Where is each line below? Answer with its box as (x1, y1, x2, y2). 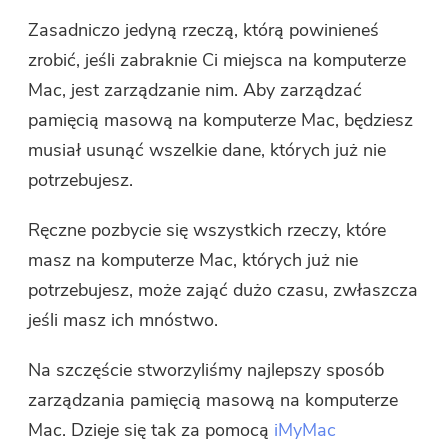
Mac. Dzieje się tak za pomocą (28, 418, 275, 442)
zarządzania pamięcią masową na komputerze (28, 388, 399, 412)
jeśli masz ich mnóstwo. (28, 308, 219, 332)
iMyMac (274, 418, 337, 442)
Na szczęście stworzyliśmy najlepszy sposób (28, 358, 385, 382)
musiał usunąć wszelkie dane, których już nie (28, 138, 387, 162)
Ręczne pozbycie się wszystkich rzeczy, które (28, 218, 387, 242)
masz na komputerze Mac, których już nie (28, 248, 359, 272)
